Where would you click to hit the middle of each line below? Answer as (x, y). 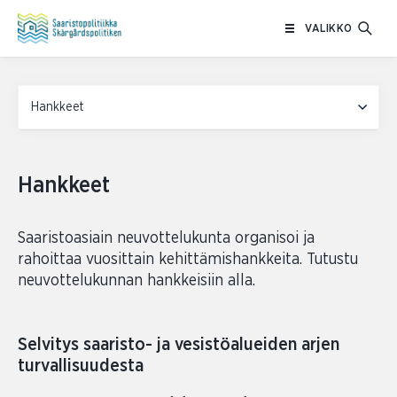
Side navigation (63, 95)
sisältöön (224, 31)
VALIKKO (329, 28)
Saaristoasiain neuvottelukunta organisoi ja (166, 238)
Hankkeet (64, 186)
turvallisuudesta (81, 366)
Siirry (212, 10)
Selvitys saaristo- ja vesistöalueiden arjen (179, 345)
